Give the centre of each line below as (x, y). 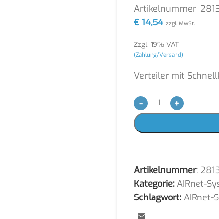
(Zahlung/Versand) (159, 55)
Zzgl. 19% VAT (156, 45)
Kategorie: (154, 184)
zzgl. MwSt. (180, 23)
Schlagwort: (158, 197)
